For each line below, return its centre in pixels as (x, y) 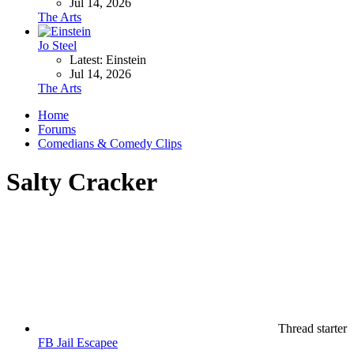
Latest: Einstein (108, 59)
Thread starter (313, 328)
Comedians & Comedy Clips (110, 143)
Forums (57, 129)
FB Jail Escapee (78, 342)
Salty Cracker (82, 182)
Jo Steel (57, 45)
